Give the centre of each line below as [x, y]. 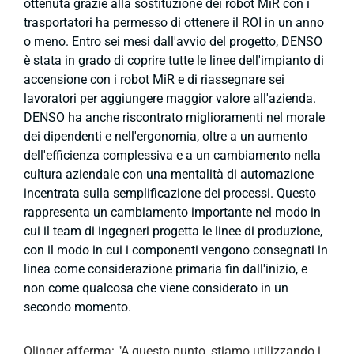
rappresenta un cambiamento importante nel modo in [172, 212]
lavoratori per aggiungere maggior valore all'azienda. [170, 98]
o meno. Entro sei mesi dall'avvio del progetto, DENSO [173, 41]
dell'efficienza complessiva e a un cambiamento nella [172, 155]
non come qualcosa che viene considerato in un [156, 288]
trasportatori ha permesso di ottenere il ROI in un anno [174, 22]
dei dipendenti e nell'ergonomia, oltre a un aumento [166, 136]
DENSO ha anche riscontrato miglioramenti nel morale [174, 117]
